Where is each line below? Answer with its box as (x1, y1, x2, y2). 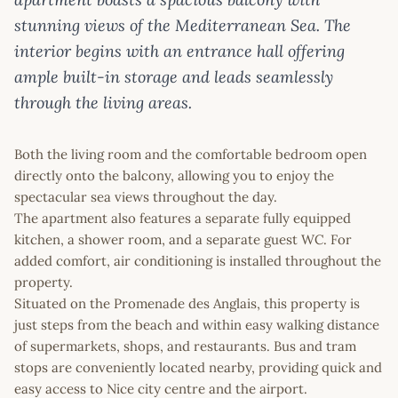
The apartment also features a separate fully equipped (14, 210, 351, 227)
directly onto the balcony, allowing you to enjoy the (14, 167, 334, 185)
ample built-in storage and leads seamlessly (14, 67, 333, 88)
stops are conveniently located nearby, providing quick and (14, 359, 382, 377)
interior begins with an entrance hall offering (14, 41, 345, 62)
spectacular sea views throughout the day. (14, 188, 277, 206)
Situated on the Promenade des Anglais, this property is (14, 295, 360, 313)
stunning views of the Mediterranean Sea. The (14, 15, 351, 36)
